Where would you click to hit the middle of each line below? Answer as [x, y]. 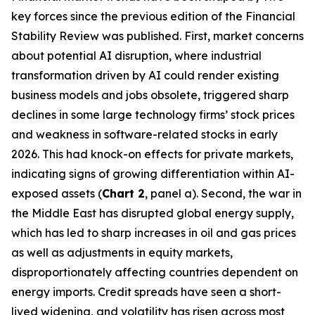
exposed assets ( [57, 193]
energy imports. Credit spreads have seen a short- [146, 292]
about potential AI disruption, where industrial [136, 56]
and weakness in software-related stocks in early [144, 134]
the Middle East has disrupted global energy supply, [153, 213]
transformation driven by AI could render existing [145, 75]
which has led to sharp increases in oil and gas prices [154, 233]
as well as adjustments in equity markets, [122, 252]
